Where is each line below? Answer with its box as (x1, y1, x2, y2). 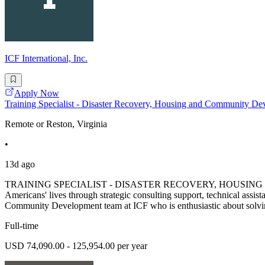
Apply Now (14, 88, 59, 98)
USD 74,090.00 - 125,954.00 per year (5, 240, 147, 251)
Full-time (5, 220, 38, 231)
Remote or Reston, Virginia (5, 118, 107, 129)
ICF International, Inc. (5, 53, 88, 64)
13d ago (5, 159, 35, 169)
